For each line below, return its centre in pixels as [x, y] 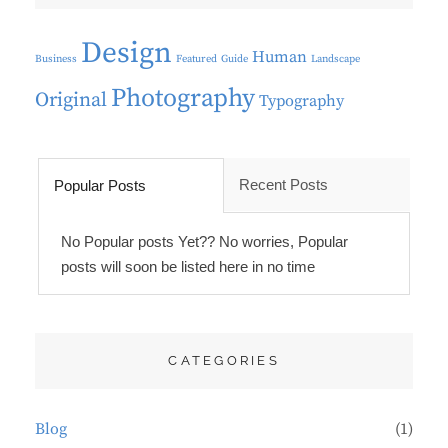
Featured [196, 59]
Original [71, 100]
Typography [301, 101]
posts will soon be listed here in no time [187, 266]
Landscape [335, 59]
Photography [183, 98]
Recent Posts [284, 184]
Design [126, 53]
